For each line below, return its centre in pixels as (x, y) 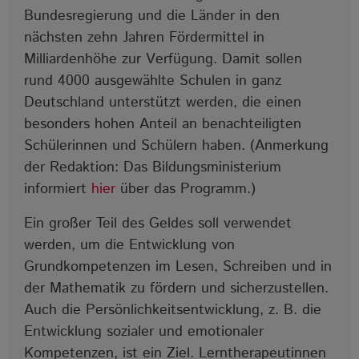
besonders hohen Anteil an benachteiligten (163, 124)
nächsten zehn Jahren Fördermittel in (144, 37)
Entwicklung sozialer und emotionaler (144, 331)
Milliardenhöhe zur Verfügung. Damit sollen (163, 59)
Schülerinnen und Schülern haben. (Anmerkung (176, 145)
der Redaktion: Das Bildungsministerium (153, 167)
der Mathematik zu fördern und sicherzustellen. (176, 288)
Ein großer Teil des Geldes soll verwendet (158, 223)
